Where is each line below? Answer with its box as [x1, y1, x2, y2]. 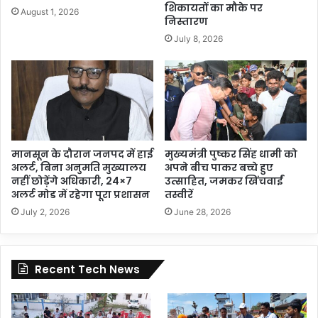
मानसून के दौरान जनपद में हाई [11, 146, 153, 161]
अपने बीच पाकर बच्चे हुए [165, 160, 273, 175]
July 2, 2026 [21, 206, 70, 217]
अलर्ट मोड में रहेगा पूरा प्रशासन [11, 187, 150, 202]
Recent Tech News [35, 261, 140, 277]
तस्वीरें [165, 187, 193, 202]
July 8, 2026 [174, 33, 223, 44]
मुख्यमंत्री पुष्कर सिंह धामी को [165, 146, 297, 161]
